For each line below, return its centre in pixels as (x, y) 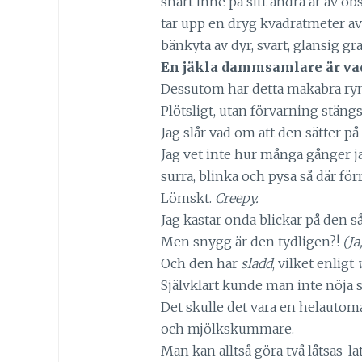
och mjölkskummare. (227, 328)
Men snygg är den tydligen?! (251, 241)
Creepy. (238, 198)
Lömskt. (187, 198)
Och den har (200, 263)
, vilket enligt (314, 263)
